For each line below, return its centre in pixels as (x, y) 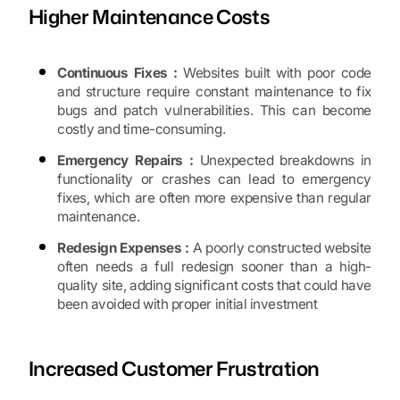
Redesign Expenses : (123, 248)
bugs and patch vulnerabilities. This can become (214, 111)
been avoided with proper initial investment (187, 304)
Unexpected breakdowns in (283, 161)
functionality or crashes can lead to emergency (214, 179)
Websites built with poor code (274, 73)
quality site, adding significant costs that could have (214, 286)
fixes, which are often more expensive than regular (214, 198)
